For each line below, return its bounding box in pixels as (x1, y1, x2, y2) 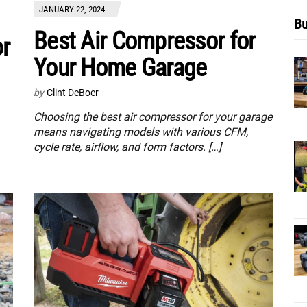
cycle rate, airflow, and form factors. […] (34, 140, 221, 153)
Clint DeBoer (47, 86, 99, 98)
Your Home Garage (34, 53, 207, 82)
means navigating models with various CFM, (34, 125, 248, 138)
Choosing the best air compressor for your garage (34, 110, 272, 123)
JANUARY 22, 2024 (39, 3, 105, 14)
